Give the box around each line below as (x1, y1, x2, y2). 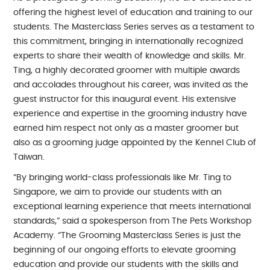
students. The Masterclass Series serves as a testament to (13, 22, 255, 31)
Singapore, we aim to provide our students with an (13, 187, 222, 196)
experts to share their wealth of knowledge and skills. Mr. (13, 51, 246, 60)
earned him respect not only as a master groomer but (13, 124, 239, 133)
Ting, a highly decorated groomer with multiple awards (13, 66, 240, 75)
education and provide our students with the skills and (13, 260, 239, 269)
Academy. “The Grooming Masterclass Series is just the (13, 231, 242, 240)
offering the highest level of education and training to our (13, 8, 253, 17)
